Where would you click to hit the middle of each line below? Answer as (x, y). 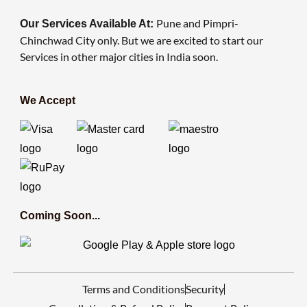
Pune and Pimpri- (197, 23)
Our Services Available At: (88, 24)
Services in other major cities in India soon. (119, 57)
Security (205, 289)
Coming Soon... (60, 216)
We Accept (47, 101)
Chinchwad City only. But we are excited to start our (141, 40)
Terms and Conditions (134, 289)
